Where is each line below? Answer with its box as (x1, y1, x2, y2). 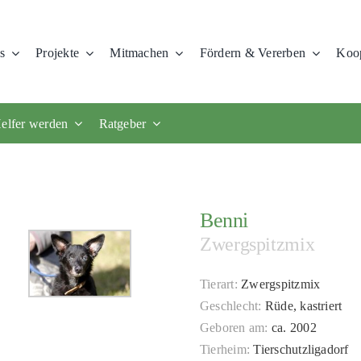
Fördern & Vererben (199, 46, 306, 60)
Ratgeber (98, 116, 147, 131)
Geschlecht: (199, 299, 262, 313)
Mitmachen (110, 46, 169, 60)
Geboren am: (199, 321, 268, 335)
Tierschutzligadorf (250, 342, 349, 357)
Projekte (35, 46, 80, 60)
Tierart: (199, 277, 238, 292)
